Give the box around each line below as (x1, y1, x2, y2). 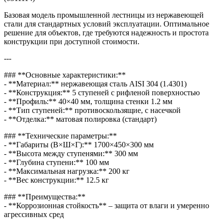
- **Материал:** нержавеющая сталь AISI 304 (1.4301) (4, 79, 187, 88)
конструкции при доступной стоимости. (4, 37, 139, 46)
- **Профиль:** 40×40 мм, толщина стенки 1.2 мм (4, 97, 172, 106)
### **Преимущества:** (4, 192, 85, 201)
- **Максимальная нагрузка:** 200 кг (4, 166, 130, 175)
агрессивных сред (4, 210, 64, 219)
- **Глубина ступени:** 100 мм (4, 158, 109, 166)
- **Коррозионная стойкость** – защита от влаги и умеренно (4, 201, 209, 210)
